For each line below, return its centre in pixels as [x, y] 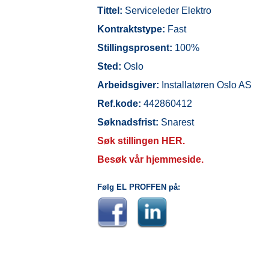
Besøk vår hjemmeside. [150, 160]
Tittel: [110, 11]
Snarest [176, 122]
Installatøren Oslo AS [205, 85]
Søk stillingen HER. [141, 141]
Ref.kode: [119, 104]
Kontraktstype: [131, 29]
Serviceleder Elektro [167, 11]
